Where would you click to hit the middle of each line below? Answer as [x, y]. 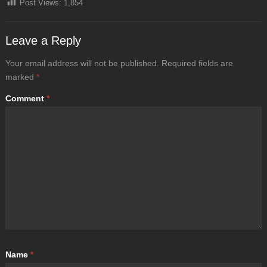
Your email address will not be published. [82, 63]
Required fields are [197, 63]
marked [21, 77]
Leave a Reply [43, 40]
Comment [26, 98]
